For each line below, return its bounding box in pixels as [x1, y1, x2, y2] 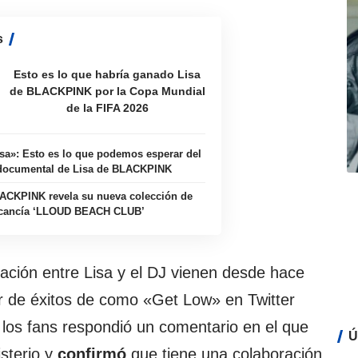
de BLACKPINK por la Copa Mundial [9, 84, 205, 97]
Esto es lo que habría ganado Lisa [14, 67, 201, 81]
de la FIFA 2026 [66, 101, 149, 114]
